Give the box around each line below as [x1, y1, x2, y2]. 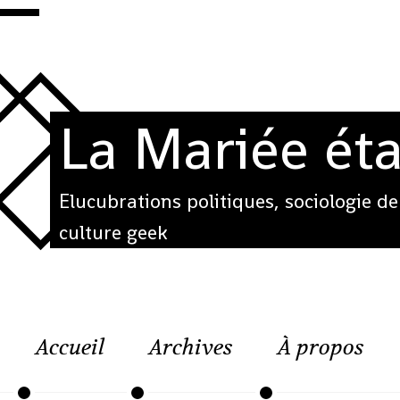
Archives [149, 333, 233, 362]
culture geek [58, 220, 167, 245]
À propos [278, 333, 364, 362]
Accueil [36, 333, 104, 362]
